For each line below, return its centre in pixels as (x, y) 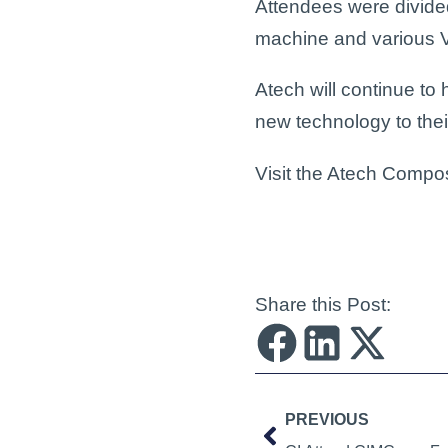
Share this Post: (322, 304)
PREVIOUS (326, 420)
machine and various (347, 39)
